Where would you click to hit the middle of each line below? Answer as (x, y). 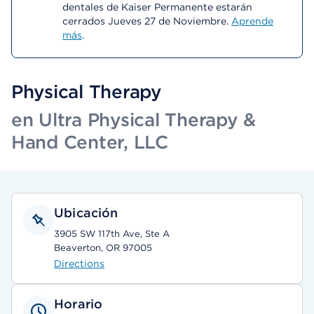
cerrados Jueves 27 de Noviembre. (147, 21)
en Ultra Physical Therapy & (134, 120)
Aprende (252, 21)
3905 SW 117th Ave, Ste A (112, 234)
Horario (78, 304)
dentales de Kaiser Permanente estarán (157, 7)
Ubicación (86, 213)
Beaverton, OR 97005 (103, 248)
